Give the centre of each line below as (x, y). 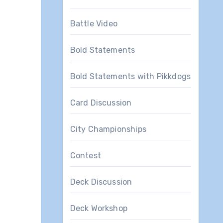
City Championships (108, 129)
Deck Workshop (99, 208)
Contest (85, 155)
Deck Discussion (101, 182)
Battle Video (94, 23)
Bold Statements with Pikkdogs (130, 76)
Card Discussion (101, 103)
